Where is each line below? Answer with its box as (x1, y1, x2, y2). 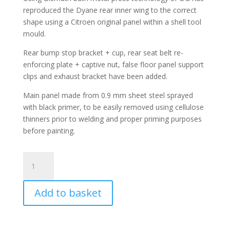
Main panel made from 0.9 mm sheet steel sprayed (23, 90, 193, 100)
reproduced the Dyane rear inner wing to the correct (23, 5, 197, 15)
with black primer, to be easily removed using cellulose (23, 102, 204, 112)
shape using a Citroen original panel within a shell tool (23, 17, 201, 27)
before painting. (23, 126, 75, 136)
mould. (23, 29, 46, 39)
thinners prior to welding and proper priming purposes (23, 114, 202, 124)
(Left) (22, 200, 41, 209)
